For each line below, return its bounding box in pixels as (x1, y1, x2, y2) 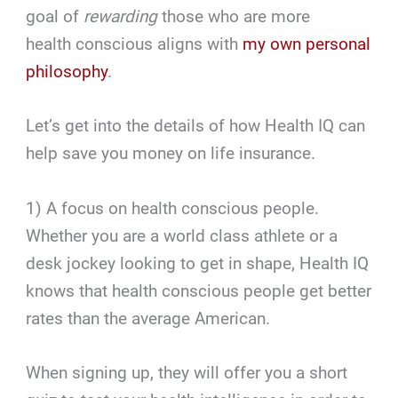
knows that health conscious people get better (26, 280, 372, 301)
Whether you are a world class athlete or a (26, 225, 338, 246)
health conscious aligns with (26, 33, 243, 54)
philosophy (26, 60, 108, 82)
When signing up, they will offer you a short (26, 362, 348, 383)
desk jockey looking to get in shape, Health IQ (26, 252, 370, 274)
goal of (26, 5, 84, 27)
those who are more (157, 5, 311, 27)
